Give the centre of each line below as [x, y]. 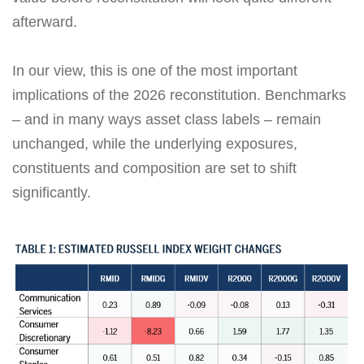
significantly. [52, 193]
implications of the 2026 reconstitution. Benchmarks [179, 95]
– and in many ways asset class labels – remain [167, 119]
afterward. [45, 22]
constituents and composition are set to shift [154, 168]
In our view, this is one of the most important [155, 71]
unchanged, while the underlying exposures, [155, 144]
